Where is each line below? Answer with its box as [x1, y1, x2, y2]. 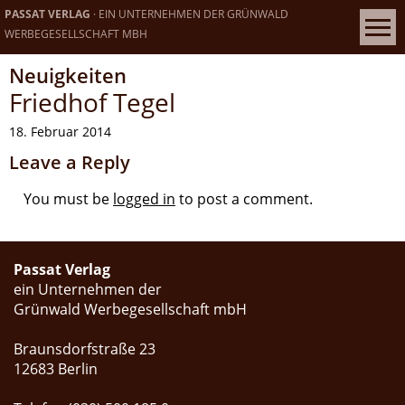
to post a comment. [175, 189, 313, 209]
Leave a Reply [9, 150, 130, 174]
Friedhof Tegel [9, 85, 175, 119]
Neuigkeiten [9, 61, 127, 89]
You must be [24, 189, 113, 209]
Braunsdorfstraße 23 [14, 339, 155, 359]
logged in [113, 189, 175, 209]
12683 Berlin [14, 359, 98, 379]
